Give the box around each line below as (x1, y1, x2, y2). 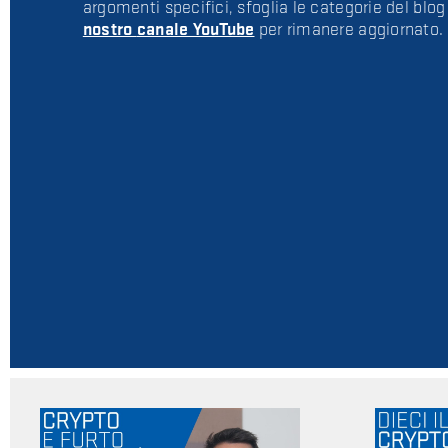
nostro (82, 18, 137, 40)
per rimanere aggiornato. (254, 18, 444, 40)
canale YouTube (136, 18, 255, 40)
